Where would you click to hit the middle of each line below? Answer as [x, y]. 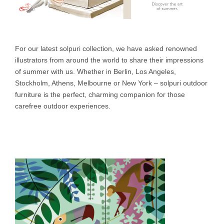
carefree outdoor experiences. [63, 106]
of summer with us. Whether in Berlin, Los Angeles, [95, 72]
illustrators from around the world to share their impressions [109, 60]
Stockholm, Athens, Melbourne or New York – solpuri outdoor [111, 83]
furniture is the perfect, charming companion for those [100, 95]
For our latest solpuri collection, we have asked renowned [106, 49]
